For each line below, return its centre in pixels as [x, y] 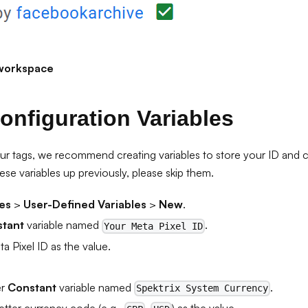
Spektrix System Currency [202, 288]
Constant [32, 287]
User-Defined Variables [85, 205]
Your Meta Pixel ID [154, 226]
